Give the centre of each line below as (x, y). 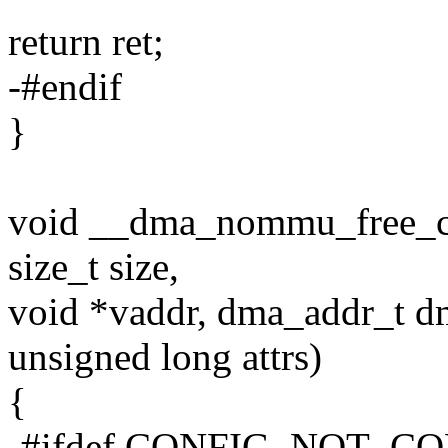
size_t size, (93, 267)
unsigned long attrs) (165, 357)
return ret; (86, 42)
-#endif (65, 87)
